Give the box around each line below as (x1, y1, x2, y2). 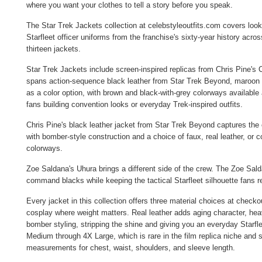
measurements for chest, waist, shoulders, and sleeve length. (26, 243, 235, 253)
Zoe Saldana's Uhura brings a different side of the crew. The (26, 164, 231, 174)
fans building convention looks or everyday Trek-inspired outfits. (26, 100, 243, 109)
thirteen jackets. (26, 44, 81, 54)
